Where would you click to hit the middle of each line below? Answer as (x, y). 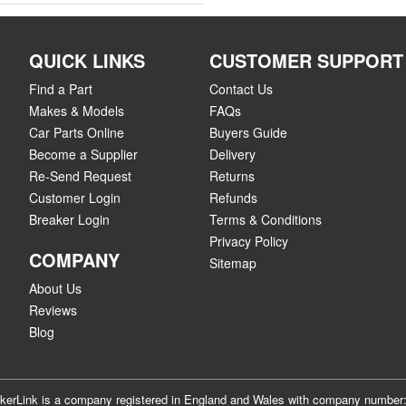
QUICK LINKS (87, 60)
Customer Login (75, 198)
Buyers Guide (248, 132)
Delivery (232, 154)
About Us (55, 288)
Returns (232, 176)
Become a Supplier (83, 154)
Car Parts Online (77, 132)
